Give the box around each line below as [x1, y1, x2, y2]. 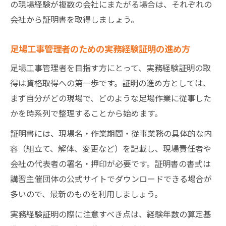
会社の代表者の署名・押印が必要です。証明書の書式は [10, 157, 211, 169]
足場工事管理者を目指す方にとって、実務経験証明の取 [10, 61, 211, 74]
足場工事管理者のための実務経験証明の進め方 [10, 41, 190, 55]
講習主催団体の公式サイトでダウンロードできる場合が [10, 172, 212, 185]
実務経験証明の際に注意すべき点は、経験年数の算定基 [10, 207, 211, 220]
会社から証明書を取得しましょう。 [10, 13, 139, 25]
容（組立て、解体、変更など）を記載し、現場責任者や [10, 142, 211, 154]
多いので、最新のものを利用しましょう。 [10, 187, 162, 200]
